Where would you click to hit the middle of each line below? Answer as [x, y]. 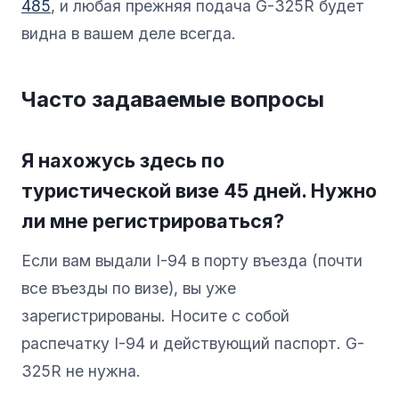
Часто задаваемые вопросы [173, 99]
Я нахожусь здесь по [123, 160]
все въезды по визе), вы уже [129, 288]
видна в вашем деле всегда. [129, 33]
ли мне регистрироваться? [153, 220]
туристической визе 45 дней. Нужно [199, 190]
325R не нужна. [81, 370]
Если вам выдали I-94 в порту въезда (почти [192, 260]
